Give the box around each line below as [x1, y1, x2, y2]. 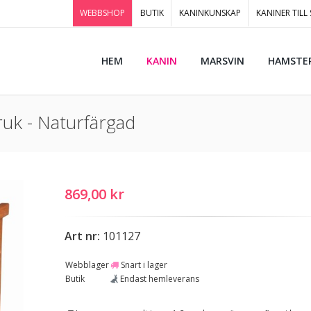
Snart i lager [118, 259, 167, 271]
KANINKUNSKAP [179, 7, 241, 19]
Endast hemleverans [117, 273, 199, 285]
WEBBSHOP [80, 7, 125, 19]
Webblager [65, 259, 109, 271]
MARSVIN [201, 54, 244, 67]
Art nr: [64, 228, 100, 244]
